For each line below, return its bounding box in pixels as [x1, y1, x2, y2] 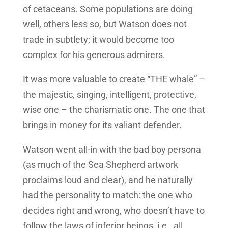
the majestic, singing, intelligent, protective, [22, 89, 196, 100]
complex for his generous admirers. [22, 49, 165, 61]
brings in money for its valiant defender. [22, 120, 182, 131]
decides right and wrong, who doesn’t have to [22, 205, 205, 216]
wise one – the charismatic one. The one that [22, 104, 205, 116]
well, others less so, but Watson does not [22, 19, 187, 30]
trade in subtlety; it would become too [22, 34, 174, 45]
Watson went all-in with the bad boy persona [22, 144, 201, 155]
